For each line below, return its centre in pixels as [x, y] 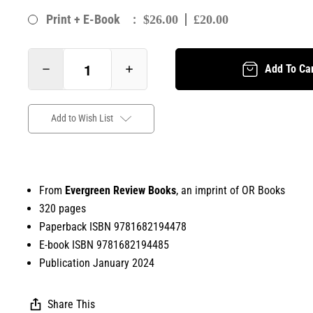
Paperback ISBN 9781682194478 [113, 226]
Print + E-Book [83, 19]
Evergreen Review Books [121, 190]
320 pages [63, 208]
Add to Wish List [82, 118]
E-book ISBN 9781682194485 [104, 245]
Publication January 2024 [97, 263]
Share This [71, 304]
